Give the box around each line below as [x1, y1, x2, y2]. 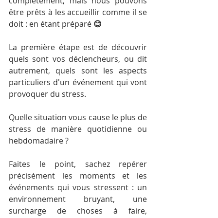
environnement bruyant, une [9, 194, 147, 204]
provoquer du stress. [9, 89, 86, 99]
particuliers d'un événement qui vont [9, 77, 147, 88]
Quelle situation [9, 112, 69, 123]
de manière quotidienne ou [31, 124, 147, 134]
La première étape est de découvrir [9, 42, 147, 53]
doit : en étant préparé [9, 18, 91, 29]
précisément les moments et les [9, 170, 147, 181]
